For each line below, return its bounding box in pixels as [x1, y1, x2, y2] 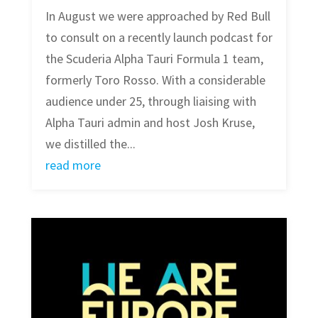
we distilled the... [45, 136, 136, 153]
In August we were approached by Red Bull [45, 8, 270, 25]
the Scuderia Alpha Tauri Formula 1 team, [45, 50, 263, 67]
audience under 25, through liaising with [45, 93, 256, 110]
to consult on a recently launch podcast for [45, 29, 273, 46]
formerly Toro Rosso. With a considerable [45, 72, 265, 89]
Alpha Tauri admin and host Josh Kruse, [45, 114, 255, 131]
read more [45, 157, 101, 174]
